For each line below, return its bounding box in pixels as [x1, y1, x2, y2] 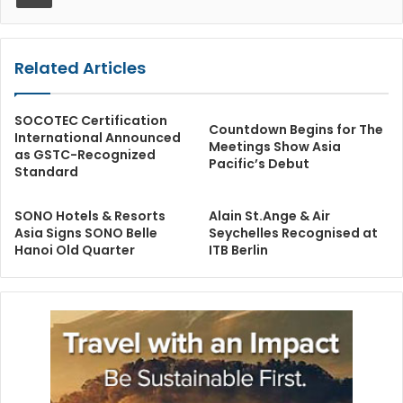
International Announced [14, 128, 181, 147]
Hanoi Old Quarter [14, 240, 135, 259]
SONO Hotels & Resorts [14, 206, 166, 225]
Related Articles [14, 56, 146, 79]
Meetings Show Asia [209, 137, 341, 156]
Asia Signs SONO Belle [14, 223, 157, 242]
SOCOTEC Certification [14, 111, 167, 130]
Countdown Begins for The [209, 120, 383, 139]
